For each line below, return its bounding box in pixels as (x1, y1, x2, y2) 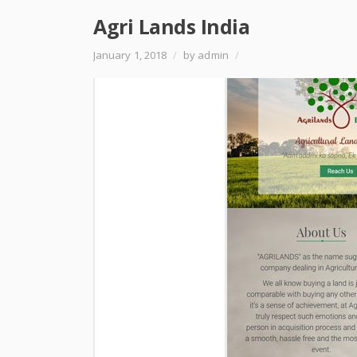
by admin (181, 48, 231, 62)
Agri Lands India (93, 13, 249, 40)
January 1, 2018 (93, 48, 170, 62)
